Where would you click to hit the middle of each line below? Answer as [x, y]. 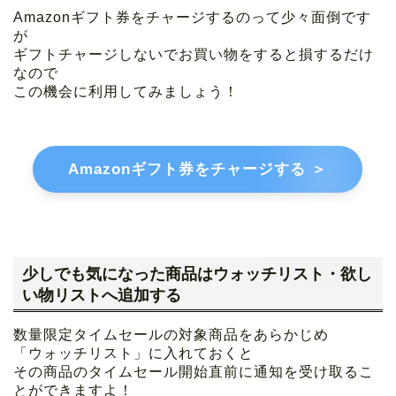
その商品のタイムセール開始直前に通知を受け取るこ [194, 371]
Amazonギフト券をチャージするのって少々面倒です [192, 18]
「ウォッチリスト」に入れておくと [133, 353]
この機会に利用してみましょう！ [126, 92]
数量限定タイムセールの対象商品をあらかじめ [171, 334]
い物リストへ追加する [102, 294]
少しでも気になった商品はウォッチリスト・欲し [197, 273]
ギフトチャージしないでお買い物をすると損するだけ [194, 55]
